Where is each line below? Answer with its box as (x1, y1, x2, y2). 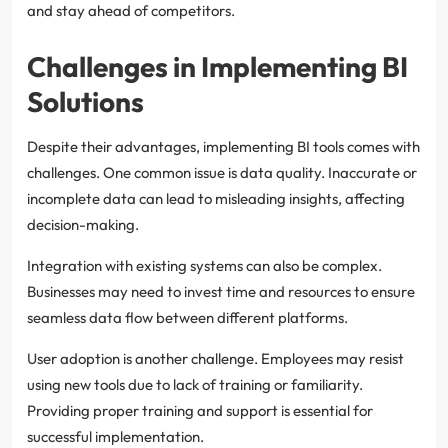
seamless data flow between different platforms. (27, 307, 348, 327)
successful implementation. (27, 426, 204, 446)
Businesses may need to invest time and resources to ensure (27, 281, 415, 301)
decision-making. (27, 214, 139, 234)
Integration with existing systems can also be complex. (27, 255, 382, 275)
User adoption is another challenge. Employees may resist (27, 348, 404, 368)
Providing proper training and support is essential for (27, 400, 373, 420)
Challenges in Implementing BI (27, 48, 408, 84)
